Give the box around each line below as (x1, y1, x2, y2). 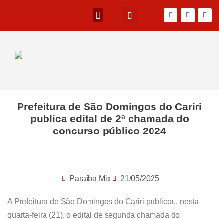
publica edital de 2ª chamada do (30, 113, 189, 124)
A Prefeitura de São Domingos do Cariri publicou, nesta (7, 197, 199, 206)
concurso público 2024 (53, 125, 166, 136)
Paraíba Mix (69, 175, 111, 183)
